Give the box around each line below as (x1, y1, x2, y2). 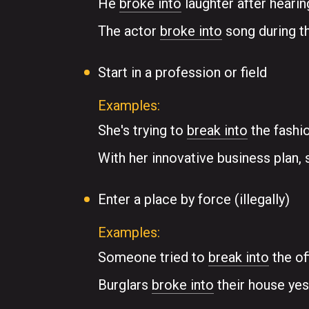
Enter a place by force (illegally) (98, 191, 290, 208)
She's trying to (98, 122, 187, 139)
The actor (98, 23, 160, 39)
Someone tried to (98, 249, 208, 266)
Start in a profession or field (98, 64, 267, 81)
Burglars (98, 277, 152, 293)
